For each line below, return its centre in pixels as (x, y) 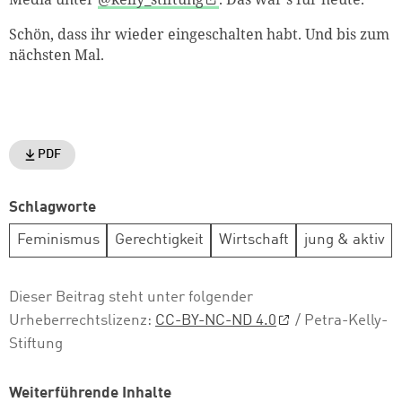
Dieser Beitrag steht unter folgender (131, 297)
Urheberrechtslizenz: (82, 320)
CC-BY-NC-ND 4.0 (216, 320)
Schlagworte (52, 207)
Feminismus (58, 240)
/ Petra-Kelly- (340, 320)
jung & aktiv (344, 240)
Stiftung (36, 344)
